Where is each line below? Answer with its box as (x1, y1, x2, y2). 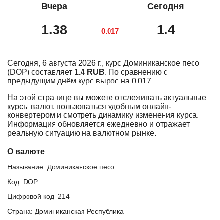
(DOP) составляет (7, 67, 74, 76)
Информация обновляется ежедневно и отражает (7, 119, 190, 128)
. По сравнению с (105, 67, 167, 76)
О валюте (7, 147, 45, 156)
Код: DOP (7, 177, 38, 186)
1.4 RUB (74, 67, 105, 76)
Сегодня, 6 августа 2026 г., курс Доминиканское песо (7, 58, 199, 67)
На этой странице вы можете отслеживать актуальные (7, 93, 206, 102)
